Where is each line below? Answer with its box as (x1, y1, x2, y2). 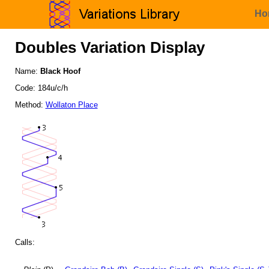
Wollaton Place (45, 100, 98, 109)
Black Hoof (40, 67, 80, 76)
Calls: (14, 238, 35, 247)
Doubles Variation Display (14, 39, 205, 56)
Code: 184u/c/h (14, 83, 68, 93)
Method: (14, 100, 46, 109)
